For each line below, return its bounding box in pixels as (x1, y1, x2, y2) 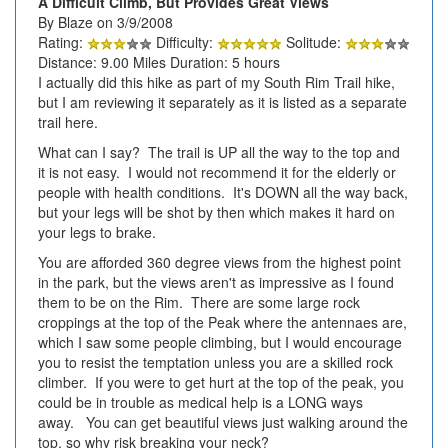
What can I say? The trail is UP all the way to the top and (38, 141, 400, 162)
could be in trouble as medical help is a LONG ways (38, 391, 363, 412)
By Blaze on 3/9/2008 (38, 11, 173, 32)
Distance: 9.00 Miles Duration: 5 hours (38, 51, 280, 72)
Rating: (38, 31, 87, 52)
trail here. (38, 111, 98, 132)
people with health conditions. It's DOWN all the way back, (38, 181, 408, 202)
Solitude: (282, 31, 345, 52)
